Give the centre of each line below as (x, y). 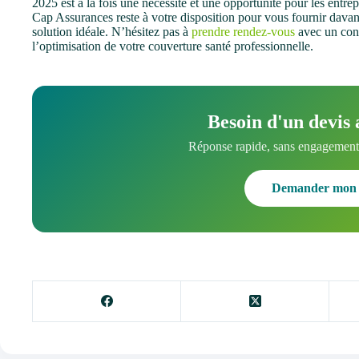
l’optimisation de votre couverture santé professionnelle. (173, 46)
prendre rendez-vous (243, 31)
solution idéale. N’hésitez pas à (112, 31)
